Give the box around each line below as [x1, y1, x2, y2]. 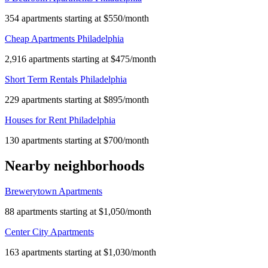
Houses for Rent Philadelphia [5, 114, 115, 125]
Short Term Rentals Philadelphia [5, 74, 127, 84]
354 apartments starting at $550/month [5, 13, 149, 23]
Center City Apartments [5, 226, 94, 237]
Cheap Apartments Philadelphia [5, 33, 124, 44]
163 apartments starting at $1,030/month [5, 246, 156, 257]
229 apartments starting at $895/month [5, 94, 149, 105]
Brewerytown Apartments [5, 185, 102, 196]
